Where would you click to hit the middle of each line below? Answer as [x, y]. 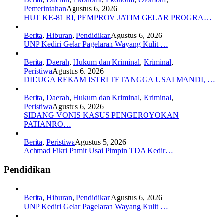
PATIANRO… [47, 124]
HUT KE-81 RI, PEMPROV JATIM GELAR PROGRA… [118, 17]
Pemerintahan [45, 8]
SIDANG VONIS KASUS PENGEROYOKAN [101, 115]
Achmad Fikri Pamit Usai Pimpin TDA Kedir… [98, 150]
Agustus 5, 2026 [101, 142]
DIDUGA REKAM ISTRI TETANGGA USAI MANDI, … [119, 79]
